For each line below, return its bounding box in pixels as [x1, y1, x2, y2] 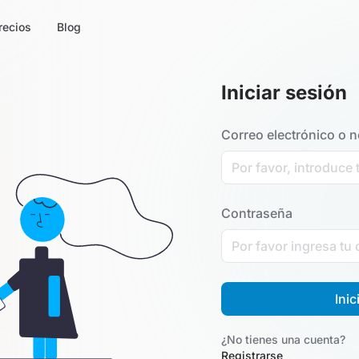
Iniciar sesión [221, 81, 347, 104]
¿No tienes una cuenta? [221, 333, 345, 346]
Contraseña [221, 205, 292, 221]
